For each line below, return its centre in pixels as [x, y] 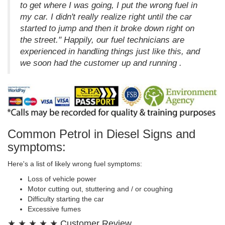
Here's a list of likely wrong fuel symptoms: [75, 164]
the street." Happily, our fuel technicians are [102, 40]
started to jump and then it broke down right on [107, 29]
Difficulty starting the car [66, 199]
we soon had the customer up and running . [101, 63]
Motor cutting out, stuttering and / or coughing [100, 189]
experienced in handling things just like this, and [110, 52]
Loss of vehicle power [62, 179]
